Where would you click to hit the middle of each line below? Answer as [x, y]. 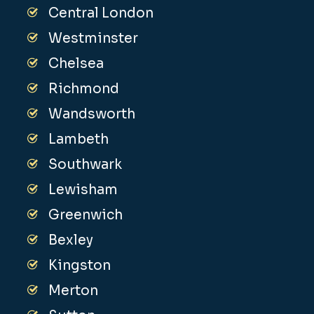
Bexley [71, 241]
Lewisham [83, 190]
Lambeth [79, 140]
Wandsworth [92, 115]
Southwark [86, 165]
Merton [74, 291]
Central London [101, 14]
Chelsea [76, 64]
